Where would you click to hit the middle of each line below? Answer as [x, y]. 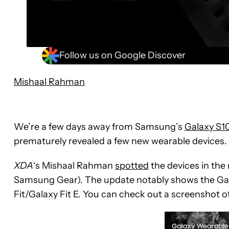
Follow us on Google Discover [122, 55]
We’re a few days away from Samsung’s [99, 127]
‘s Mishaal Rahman [74, 165]
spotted [132, 165]
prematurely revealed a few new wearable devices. [120, 141]
